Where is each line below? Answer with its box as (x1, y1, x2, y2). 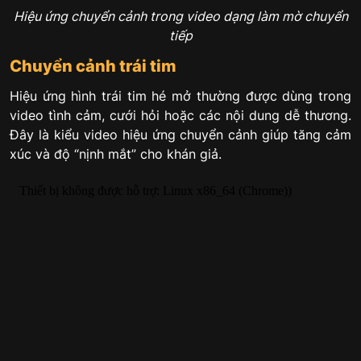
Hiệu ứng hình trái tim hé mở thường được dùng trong (10, 88, 351, 105)
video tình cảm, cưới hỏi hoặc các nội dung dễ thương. (10, 107, 351, 124)
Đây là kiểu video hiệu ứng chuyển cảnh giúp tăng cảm (10, 127, 351, 143)
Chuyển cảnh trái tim (10, 56, 176, 76)
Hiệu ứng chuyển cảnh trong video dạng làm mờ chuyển (13, 7, 348, 24)
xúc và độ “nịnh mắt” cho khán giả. (10, 146, 222, 163)
